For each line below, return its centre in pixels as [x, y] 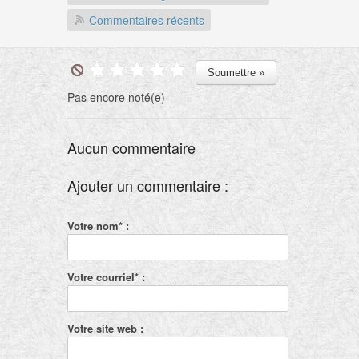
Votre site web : [105, 328]
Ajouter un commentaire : [148, 185]
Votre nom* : [98, 226]
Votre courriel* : [106, 277]
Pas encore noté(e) [116, 97]
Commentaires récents [147, 20]
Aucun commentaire [131, 147]
